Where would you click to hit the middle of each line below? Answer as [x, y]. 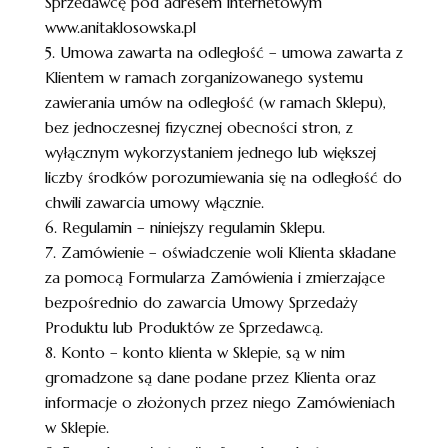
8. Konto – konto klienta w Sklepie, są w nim [194, 352]
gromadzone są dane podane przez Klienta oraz [210, 377]
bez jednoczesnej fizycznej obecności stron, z [198, 127]
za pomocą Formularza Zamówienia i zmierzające [214, 277]
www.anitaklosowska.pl [120, 27]
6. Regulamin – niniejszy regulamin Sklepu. [184, 227]
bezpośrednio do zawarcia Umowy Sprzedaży [201, 302]
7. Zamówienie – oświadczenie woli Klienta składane [220, 252]
